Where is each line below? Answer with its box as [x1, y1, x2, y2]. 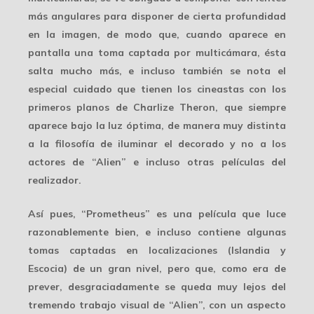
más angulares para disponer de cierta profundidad [28, 9, 286, 22]
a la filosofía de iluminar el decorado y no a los [28, 137, 286, 150]
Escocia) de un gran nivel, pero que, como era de [28, 261, 286, 275]
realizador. [28, 173, 81, 186]
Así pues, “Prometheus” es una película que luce [28, 207, 286, 220]
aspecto [247, 298, 286, 311]
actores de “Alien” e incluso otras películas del [28, 155, 286, 168]
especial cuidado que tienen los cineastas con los [28, 82, 286, 95]
